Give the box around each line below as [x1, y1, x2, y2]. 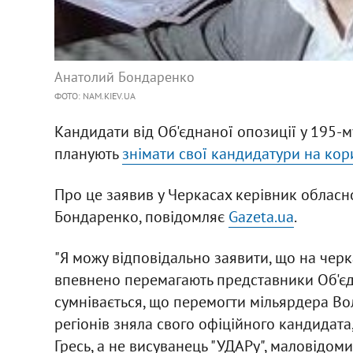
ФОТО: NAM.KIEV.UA [54, 89, 136, 102]
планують [54, 143, 122, 164]
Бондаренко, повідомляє [54, 206, 229, 227]
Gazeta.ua [228, 206, 294, 227]
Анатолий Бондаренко [54, 67, 195, 86]
